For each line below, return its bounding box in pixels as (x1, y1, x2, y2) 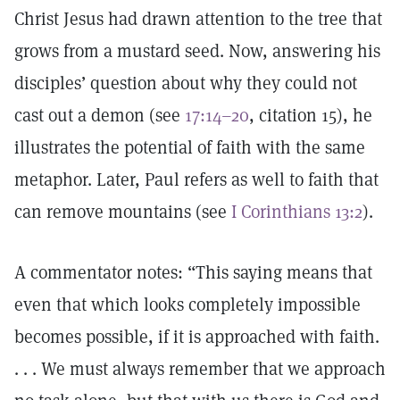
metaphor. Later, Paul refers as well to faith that (14, 168, 379, 191)
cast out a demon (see (14, 104, 185, 127)
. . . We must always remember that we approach (14, 357, 386, 380)
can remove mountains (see (14, 200, 231, 223)
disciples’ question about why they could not (14, 71, 357, 95)
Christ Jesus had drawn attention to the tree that (14, 7, 382, 30)
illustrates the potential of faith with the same (14, 136, 365, 159)
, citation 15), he (249, 104, 372, 127)
